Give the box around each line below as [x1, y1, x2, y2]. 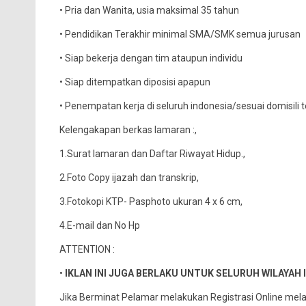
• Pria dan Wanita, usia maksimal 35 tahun [59, 5, 239, 16]
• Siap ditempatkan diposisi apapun [59, 76, 210, 87]
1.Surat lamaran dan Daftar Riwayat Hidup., [59, 148, 245, 159]
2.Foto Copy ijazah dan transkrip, [59, 172, 199, 183]
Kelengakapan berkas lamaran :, [59, 124, 197, 135]
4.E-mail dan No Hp [59, 220, 140, 231]
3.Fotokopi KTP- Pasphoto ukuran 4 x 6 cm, [59, 196, 242, 207]
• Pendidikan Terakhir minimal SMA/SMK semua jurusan [59, 29, 301, 40]
